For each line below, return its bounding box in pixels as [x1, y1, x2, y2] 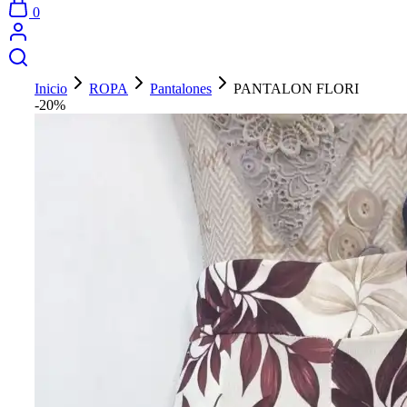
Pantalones [150, 81, 212, 96]
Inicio [35, 81, 67, 96]
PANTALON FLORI [233, 81, 359, 96]
